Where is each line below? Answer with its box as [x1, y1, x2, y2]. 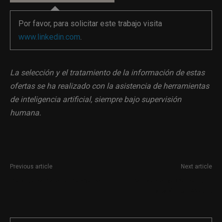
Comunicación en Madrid [131, 186, 212, 195]
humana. [10, 108, 41, 117]
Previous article [10, 163, 53, 170]
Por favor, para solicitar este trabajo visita [18, 18, 162, 28]
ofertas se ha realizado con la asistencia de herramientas [10, 81, 209, 91]
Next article [181, 163, 212, 170]
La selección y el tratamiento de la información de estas [10, 67, 205, 77]
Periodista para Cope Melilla [10, 175, 100, 185]
